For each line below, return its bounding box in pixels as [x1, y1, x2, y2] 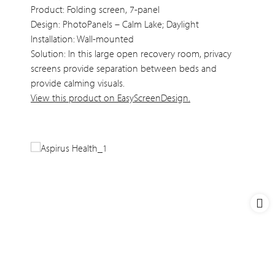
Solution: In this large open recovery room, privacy [31, 47, 231, 60]
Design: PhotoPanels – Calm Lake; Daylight [31, 18, 199, 31]
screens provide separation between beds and [31, 62, 217, 75]
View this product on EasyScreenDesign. [31, 91, 190, 104]
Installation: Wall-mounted [31, 33, 134, 45]
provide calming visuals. [31, 77, 125, 90]
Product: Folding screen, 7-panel [31, 3, 160, 16]
